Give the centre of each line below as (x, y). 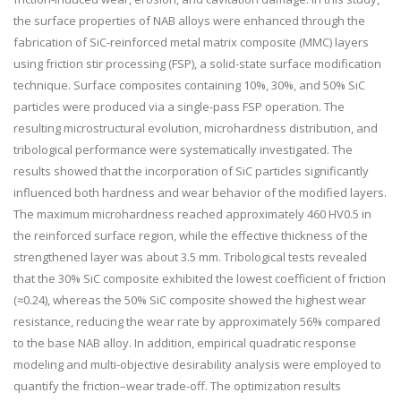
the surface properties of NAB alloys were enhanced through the (189, 21)
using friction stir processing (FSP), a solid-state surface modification (197, 64)
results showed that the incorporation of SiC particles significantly (191, 171)
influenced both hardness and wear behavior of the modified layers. (200, 193)
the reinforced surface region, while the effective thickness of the (191, 236)
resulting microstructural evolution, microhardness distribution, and (196, 128)
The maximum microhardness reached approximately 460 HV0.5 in (192, 214)
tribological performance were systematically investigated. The (183, 150)
